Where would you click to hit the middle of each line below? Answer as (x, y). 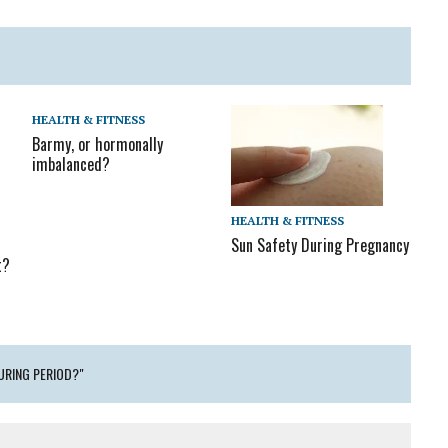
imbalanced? (71, 164)
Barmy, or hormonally (98, 144)
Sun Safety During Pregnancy (320, 245)
